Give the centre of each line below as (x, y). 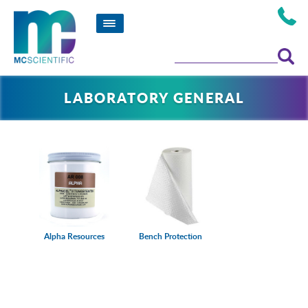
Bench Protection (170, 236)
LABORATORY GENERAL (154, 98)
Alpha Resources (74, 236)
